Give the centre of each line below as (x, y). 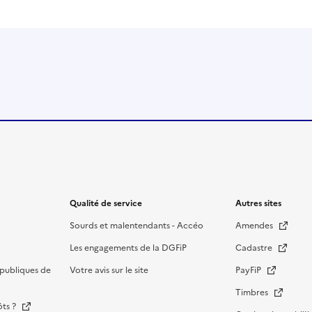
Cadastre (255, 248)
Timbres (252, 292)
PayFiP (249, 270)
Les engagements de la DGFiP (128, 248)
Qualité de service (106, 203)
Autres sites (258, 203)
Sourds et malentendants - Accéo (136, 226)
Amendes (255, 226)
